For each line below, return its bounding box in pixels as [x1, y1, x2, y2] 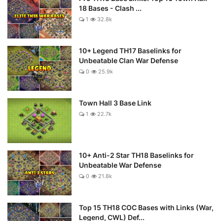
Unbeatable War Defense [79, 160, 161, 169]
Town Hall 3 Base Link [79, 98, 151, 107]
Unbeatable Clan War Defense [79, 56, 178, 65]
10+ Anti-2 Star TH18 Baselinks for [79, 150, 194, 159]
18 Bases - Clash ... [79, 3, 142, 12]
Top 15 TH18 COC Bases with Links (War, [79, 203, 214, 212]
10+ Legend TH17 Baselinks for [79, 46, 182, 55]
